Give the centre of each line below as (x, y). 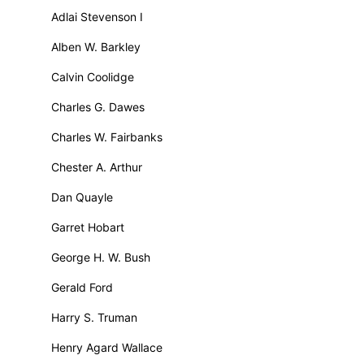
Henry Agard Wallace (107, 347)
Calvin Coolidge (93, 77)
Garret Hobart (88, 227)
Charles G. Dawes (98, 107)
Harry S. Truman (94, 317)
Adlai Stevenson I (97, 17)
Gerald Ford (82, 287)
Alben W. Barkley (96, 47)
